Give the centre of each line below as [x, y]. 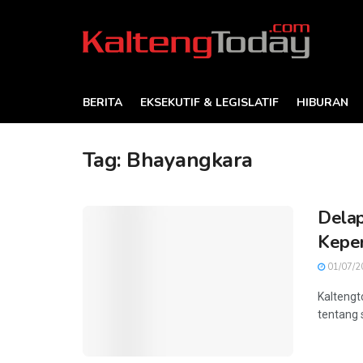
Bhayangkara [190, 160]
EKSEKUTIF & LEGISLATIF [209, 102]
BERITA [102, 102]
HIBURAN [322, 102]
